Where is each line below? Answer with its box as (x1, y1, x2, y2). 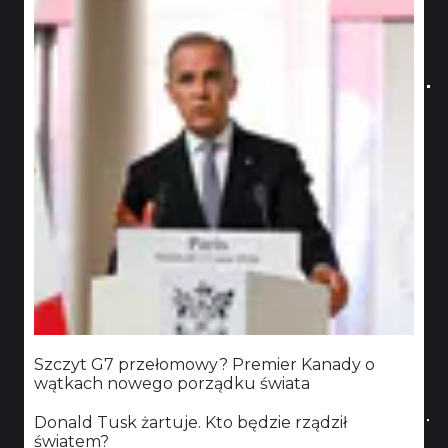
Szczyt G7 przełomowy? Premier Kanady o (34, 355, 375, 374)
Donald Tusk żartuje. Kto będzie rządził (34, 413, 347, 432)
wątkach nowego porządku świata (34, 374, 310, 393)
